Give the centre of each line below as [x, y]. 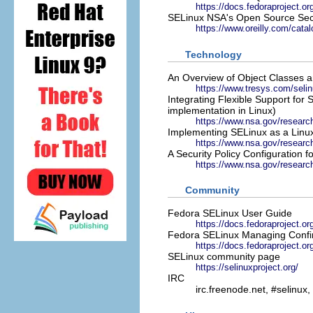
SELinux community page [224, 257]
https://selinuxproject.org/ [247, 268]
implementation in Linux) [222, 110]
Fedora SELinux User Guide [230, 213]
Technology [213, 54]
